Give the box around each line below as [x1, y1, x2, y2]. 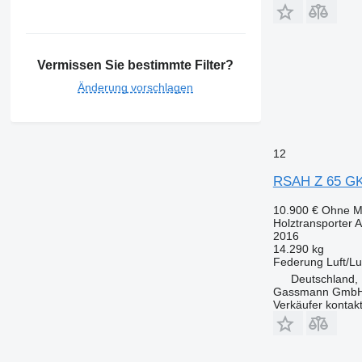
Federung [272, 255, 323, 268]
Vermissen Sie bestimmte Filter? [37, 57, 234, 72]
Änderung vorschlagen [78, 80, 194, 94]
